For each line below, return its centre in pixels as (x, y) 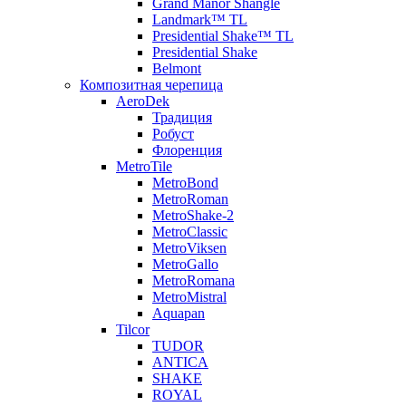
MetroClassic (190, 232)
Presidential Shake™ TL (223, 36)
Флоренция (187, 150)
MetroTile (144, 167)
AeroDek (143, 101)
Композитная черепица (151, 85)
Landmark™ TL (200, 20)
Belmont (177, 69)
